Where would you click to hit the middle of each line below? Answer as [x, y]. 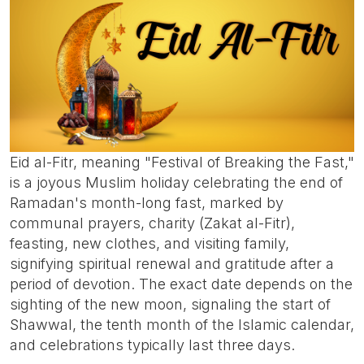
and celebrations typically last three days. [154, 344]
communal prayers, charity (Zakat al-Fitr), [152, 223]
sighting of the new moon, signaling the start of [170, 304]
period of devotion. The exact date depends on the [181, 284]
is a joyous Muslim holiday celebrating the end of [176, 182]
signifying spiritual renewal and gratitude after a [172, 263]
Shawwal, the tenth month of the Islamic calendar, [182, 324]
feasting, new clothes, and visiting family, [149, 243]
